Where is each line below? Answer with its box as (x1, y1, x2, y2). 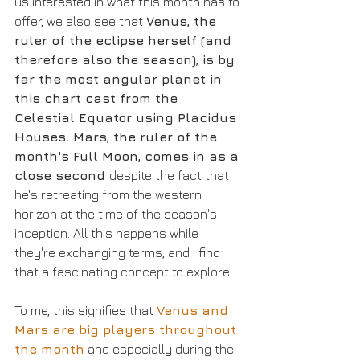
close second (14, 168, 109, 183)
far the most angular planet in (14, 72, 226, 87)
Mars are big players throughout (14, 322, 240, 337)
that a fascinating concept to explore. (14, 264, 235, 280)
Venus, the (146, 14, 220, 29)
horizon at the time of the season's (14, 207, 220, 222)
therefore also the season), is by (14, 52, 239, 67)
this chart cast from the (14, 91, 182, 106)
